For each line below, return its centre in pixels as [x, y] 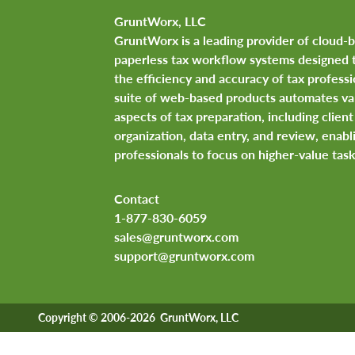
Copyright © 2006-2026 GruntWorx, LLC [138, 318]
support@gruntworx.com [184, 256]
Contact [137, 199]
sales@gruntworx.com [176, 237]
